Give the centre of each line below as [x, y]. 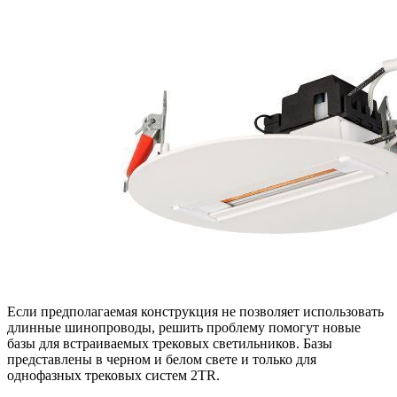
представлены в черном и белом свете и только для [162, 359]
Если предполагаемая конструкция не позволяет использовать [195, 311]
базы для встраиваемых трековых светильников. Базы [170, 343]
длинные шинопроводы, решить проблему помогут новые [184, 327]
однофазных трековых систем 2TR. [113, 375]
